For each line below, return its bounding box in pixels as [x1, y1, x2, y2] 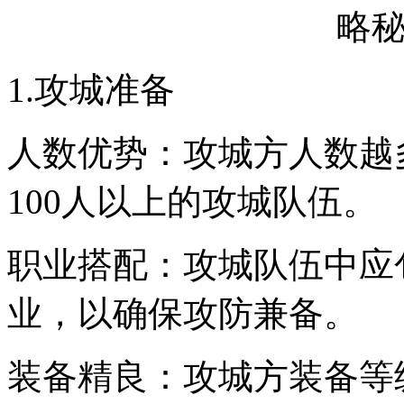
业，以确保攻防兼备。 [7, 293, 359, 333]
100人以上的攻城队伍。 [7, 181, 378, 221]
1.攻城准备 [7, 69, 175, 109]
